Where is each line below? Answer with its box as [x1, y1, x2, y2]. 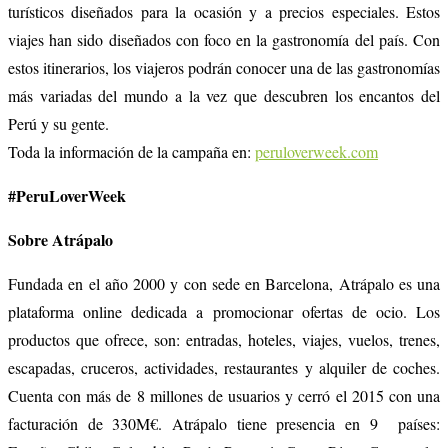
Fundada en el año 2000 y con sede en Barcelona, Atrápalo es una [8, 272, 440, 294]
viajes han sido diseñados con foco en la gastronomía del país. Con [8, 28, 440, 50]
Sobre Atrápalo [8, 227, 113, 251]
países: [398, 412, 441, 434]
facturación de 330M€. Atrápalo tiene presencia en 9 [8, 412, 378, 434]
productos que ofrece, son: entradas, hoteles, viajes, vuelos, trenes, [8, 328, 440, 350]
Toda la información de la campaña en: [8, 140, 255, 162]
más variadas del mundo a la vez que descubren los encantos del [8, 84, 440, 106]
